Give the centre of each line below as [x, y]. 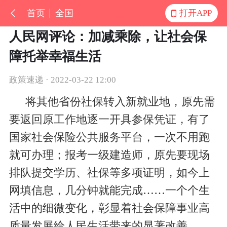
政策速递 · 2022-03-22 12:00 [62, 80]
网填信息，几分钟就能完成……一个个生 [109, 191]
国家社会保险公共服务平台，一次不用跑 [109, 138]
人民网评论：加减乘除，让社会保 [108, 36]
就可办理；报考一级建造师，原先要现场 [109, 155]
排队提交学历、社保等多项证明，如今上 [109, 173]
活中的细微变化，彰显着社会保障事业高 [109, 209]
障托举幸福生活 [55, 56]
